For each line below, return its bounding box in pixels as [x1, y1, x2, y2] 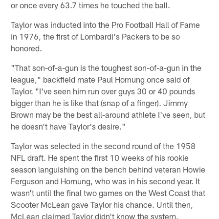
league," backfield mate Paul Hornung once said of [11, 74, 190, 85]
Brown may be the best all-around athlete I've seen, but [11, 109, 206, 120]
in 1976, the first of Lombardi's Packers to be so [11, 31, 180, 42]
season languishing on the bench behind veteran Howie [11, 164, 206, 175]
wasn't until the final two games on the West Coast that [11, 188, 206, 198]
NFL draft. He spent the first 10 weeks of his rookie [11, 153, 189, 163]
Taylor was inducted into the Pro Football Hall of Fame [11, 20, 200, 30]
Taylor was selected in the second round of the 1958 [11, 141, 196, 151]
